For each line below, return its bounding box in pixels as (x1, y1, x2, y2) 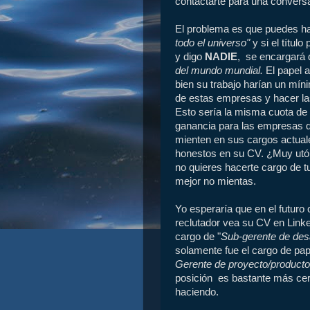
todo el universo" (175, 37, 250, 49)
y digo (175, 51, 205, 63)
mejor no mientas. (175, 176, 256, 188)
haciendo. (175, 286, 219, 298)
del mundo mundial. (175, 65, 266, 77)
